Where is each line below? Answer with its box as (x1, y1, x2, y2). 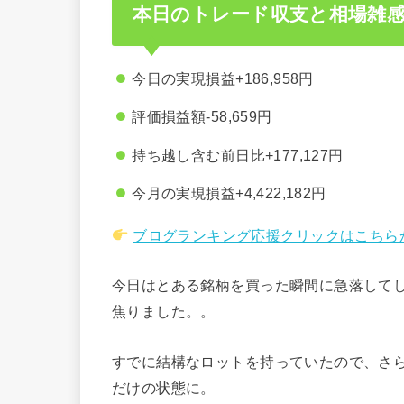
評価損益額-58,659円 (132, 108, 272, 125)
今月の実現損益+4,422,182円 (132, 185, 326, 202)
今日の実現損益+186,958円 (132, 69, 314, 87)
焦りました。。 (112, 303, 216, 320)
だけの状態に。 (112, 379, 216, 396)
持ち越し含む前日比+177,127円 (132, 146, 344, 163)
